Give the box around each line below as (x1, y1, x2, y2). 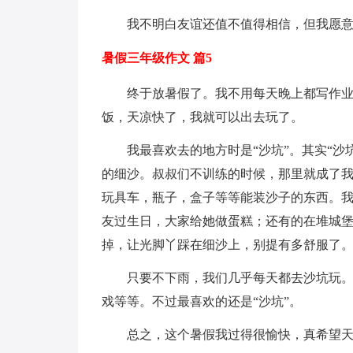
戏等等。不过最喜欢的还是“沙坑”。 (101, 295, 302, 308)
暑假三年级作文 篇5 (101, 51, 212, 65)
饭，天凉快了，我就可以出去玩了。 (101, 110, 303, 124)
